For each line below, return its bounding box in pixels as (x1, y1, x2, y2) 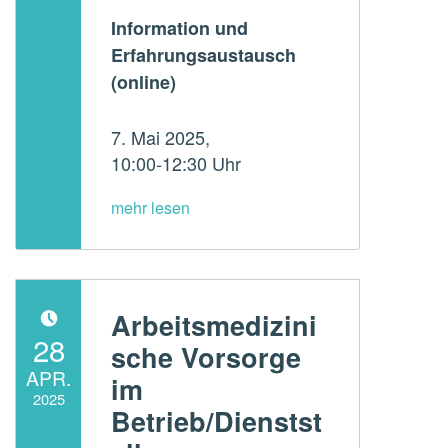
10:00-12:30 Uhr (110, 149, 241, 176)
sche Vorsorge (110, 338, 301, 377)
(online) (110, 68, 176, 95)
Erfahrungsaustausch (110, 41, 296, 68)
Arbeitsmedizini (110, 306, 317, 345)
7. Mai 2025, (110, 123, 210, 150)
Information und (110, 14, 248, 41)
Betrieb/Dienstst (110, 402, 322, 441)
